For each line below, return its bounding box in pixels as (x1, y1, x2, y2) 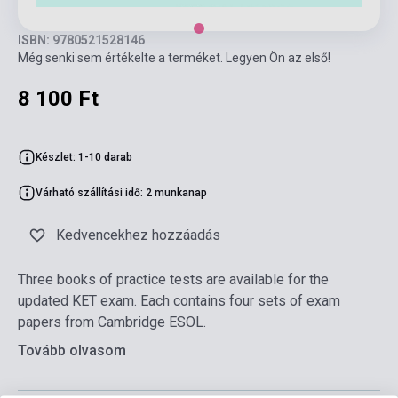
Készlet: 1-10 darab (36, 151, 132, 164)
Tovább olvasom (18, 342, 126, 360)
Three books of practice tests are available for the (18, 271, 329, 289)
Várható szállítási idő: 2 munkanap (36, 187, 207, 200)
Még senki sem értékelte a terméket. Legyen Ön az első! (18, 51, 330, 66)
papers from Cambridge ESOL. (18, 314, 206, 331)
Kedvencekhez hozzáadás (56, 227, 220, 244)
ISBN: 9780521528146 (18, 33, 145, 48)
